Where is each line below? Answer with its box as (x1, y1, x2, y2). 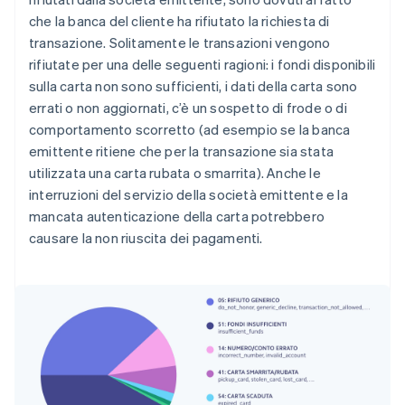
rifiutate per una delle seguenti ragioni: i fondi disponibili (29, 55, 376, 74)
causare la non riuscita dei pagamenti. (29, 229, 263, 248)
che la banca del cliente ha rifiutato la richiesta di (29, 12, 330, 31)
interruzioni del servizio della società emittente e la (29, 185, 348, 204)
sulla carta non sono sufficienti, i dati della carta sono (29, 77, 358, 96)
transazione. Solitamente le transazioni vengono (29, 33, 331, 52)
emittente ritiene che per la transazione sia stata (29, 142, 334, 161)
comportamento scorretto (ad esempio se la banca (29, 120, 351, 139)
